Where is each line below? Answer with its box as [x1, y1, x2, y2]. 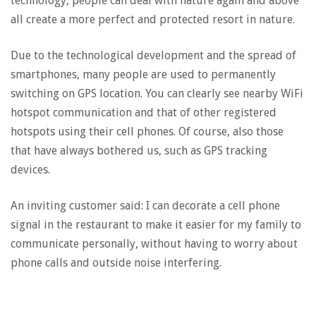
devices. [11, 163, 50, 176]
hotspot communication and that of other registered [11, 106, 276, 119]
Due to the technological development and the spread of [11, 49, 296, 62]
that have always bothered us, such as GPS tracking [11, 144, 267, 157]
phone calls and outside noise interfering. [11, 256, 221, 269]
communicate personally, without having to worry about [11, 237, 298, 250]
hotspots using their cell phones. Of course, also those [11, 125, 284, 138]
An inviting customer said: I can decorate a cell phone [11, 199, 280, 212]
